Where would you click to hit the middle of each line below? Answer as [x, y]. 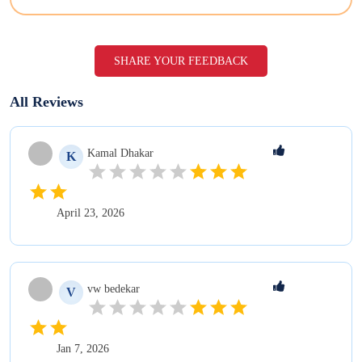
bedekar [122, 288]
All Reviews [46, 101]
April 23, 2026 [90, 213]
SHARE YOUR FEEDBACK [181, 61]
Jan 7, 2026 [83, 348]
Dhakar [137, 153]
